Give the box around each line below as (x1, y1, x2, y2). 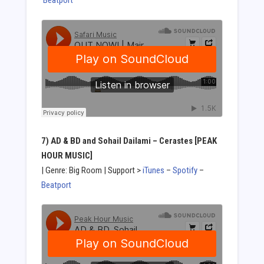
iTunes (142, 164, 164, 176)
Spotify (172, 164, 197, 176)
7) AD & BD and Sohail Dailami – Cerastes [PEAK (41, 135, 217, 146)
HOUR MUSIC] (41, 150, 93, 161)
